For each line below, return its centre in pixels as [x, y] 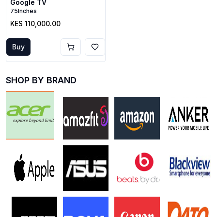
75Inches [23, 11]
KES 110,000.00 [35, 23]
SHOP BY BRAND [41, 80]
